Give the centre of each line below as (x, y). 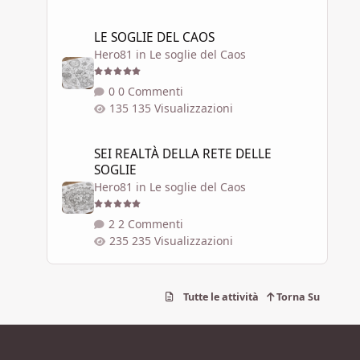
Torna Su (297, 297)
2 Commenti (150, 224)
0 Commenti (150, 92)
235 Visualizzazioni (182, 241)
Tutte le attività (221, 297)
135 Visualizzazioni (182, 108)
